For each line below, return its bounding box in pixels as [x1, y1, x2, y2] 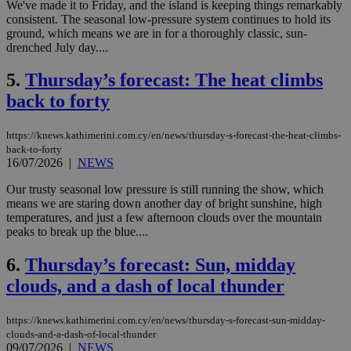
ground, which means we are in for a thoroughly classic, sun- [6, 26, 307, 40]
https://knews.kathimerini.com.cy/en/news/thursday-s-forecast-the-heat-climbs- [6, 129, 341, 142]
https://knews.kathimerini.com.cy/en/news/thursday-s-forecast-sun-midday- [6, 314, 325, 327]
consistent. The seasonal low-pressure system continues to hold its [6, 12, 331, 26]
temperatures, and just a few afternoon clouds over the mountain [6, 211, 322, 225]
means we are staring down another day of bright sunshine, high [6, 197, 322, 211]
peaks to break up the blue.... [6, 225, 148, 239]
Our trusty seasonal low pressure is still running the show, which [6, 183, 324, 197]
